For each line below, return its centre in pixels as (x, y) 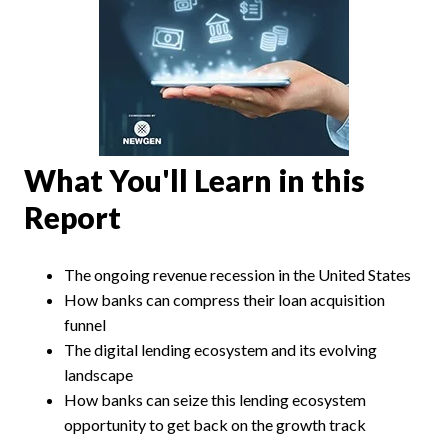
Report (72, 217)
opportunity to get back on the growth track (215, 424)
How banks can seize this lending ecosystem (215, 399)
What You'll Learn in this (194, 180)
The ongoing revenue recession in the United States (237, 274)
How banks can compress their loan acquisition (224, 299)
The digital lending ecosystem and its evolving (220, 349)
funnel (85, 324)
